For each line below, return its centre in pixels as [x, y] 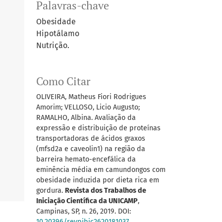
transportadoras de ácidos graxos [91, 139]
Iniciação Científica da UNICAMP [87, 201]
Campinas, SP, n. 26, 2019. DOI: [83, 212]
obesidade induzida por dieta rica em [98, 180]
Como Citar [63, 82]
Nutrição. [53, 46]
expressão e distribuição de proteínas [98, 128]
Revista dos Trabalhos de [106, 191]
